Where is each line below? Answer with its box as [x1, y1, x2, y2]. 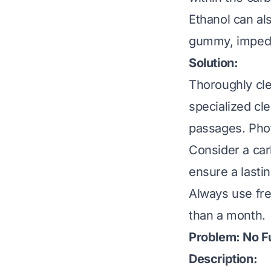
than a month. [189, 208, 266, 223]
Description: [189, 252, 258, 267]
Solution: [189, 56, 238, 71]
